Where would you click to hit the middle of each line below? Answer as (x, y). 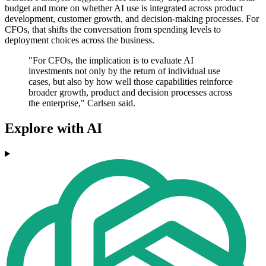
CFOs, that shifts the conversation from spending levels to (113, 30)
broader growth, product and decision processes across (130, 93)
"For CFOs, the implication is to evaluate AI (111, 61)
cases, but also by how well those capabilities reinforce (131, 82)
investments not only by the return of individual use (124, 71)
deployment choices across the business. (80, 40)
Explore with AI (53, 129)
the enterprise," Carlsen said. (82, 103)
